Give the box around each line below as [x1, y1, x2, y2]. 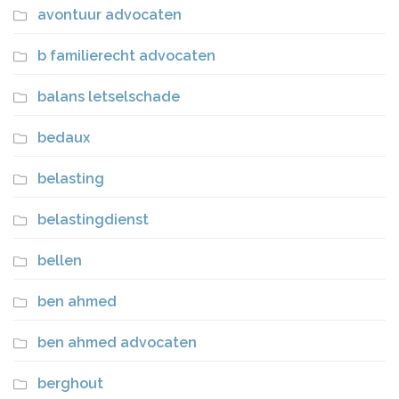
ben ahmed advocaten [37, 334, 197, 351]
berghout [37, 375, 103, 392]
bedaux [37, 129, 90, 146]
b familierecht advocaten [37, 47, 216, 64]
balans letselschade [37, 88, 180, 105]
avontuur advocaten [37, 6, 182, 23]
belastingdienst [37, 211, 149, 228]
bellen [37, 252, 82, 269]
